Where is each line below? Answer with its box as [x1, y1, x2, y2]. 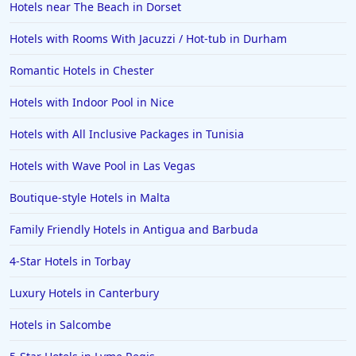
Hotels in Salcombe [10, 317, 111, 333]
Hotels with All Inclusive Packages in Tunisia [10, 126, 244, 142]
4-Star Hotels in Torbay [10, 253, 130, 269]
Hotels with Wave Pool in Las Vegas [10, 158, 195, 174]
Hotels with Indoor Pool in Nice [10, 95, 174, 110]
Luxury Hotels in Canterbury [10, 285, 159, 301]
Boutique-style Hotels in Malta [10, 190, 170, 206]
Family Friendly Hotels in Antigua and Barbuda [10, 222, 258, 238]
